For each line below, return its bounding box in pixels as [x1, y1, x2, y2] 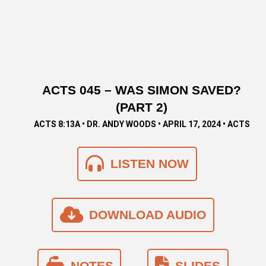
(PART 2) [116, 100, 168, 114]
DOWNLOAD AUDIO [88, 208, 206, 222]
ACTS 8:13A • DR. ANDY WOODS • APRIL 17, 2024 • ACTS [33, 119, 250, 129]
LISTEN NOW [110, 157, 189, 171]
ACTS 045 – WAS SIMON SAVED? [42, 83, 242, 97]
